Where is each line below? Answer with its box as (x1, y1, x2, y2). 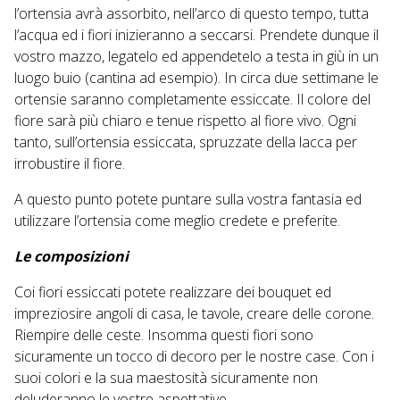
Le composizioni (14, 246, 129, 267)
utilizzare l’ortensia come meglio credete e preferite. (14, 211, 340, 231)
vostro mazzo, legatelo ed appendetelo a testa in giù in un (14, 46, 379, 67)
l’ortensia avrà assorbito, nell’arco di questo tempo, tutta (14, 4, 369, 24)
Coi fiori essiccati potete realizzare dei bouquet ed (14, 282, 331, 303)
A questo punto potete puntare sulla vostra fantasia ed (14, 189, 362, 210)
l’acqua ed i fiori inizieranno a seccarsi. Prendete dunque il (14, 25, 379, 46)
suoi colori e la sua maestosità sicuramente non (14, 368, 318, 388)
